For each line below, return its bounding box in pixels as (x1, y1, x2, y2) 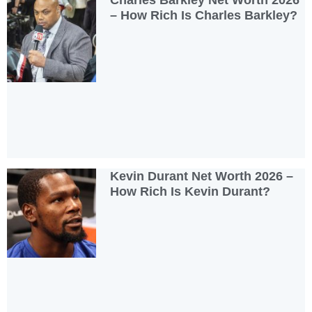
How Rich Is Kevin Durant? (110, 184, 271, 198)
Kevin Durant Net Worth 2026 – (110, 169, 294, 183)
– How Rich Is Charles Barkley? (110, 8, 298, 23)
